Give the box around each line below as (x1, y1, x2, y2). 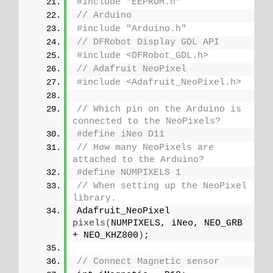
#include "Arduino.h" (77, 23, 186, 34)
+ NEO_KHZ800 (73, 230, 138, 241)
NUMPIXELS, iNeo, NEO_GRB (111, 218, 243, 229)
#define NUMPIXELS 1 (77, 167, 181, 178)
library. (73, 193, 116, 204)
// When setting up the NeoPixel (77, 180, 247, 191)
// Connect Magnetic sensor (77, 256, 219, 267)
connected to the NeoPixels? (73, 116, 221, 127)
